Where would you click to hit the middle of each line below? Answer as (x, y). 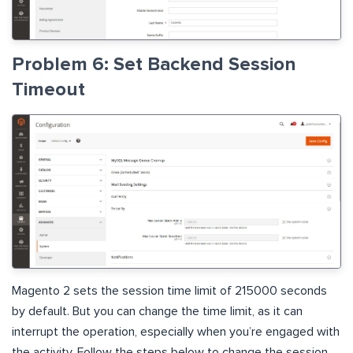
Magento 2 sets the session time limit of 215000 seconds (169, 290)
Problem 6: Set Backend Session (154, 64)
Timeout (48, 89)
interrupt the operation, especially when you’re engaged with (176, 331)
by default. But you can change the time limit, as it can (157, 311)
